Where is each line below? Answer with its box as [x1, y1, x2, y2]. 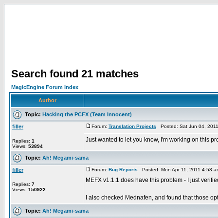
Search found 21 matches [11, 68, 139, 80]
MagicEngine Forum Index [11, 84, 78, 90]
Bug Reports [109, 167, 138, 172]
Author [38, 97, 56, 103]
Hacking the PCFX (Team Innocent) [42, 111, 132, 117]
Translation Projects [109, 124, 156, 129]
